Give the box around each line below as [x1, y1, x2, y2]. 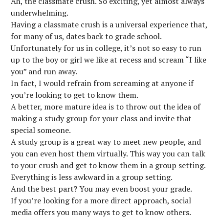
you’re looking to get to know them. [11, 89, 139, 100]
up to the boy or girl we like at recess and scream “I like [11, 54, 207, 65]
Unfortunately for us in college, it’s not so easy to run [11, 43, 202, 53]
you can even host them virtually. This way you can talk [11, 148, 206, 159]
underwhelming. [11, 7, 69, 18]
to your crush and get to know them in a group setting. [11, 160, 206, 171]
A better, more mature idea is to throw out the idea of [11, 101, 201, 112]
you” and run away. [11, 66, 78, 77]
